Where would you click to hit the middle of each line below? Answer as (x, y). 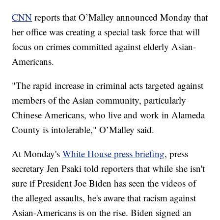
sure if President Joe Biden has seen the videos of (104, 183)
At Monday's (37, 154)
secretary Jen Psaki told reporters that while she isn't (109, 168)
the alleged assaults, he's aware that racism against (104, 198)
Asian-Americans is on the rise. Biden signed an (102, 213)
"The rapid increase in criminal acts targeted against (108, 85)
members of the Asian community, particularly (99, 100)
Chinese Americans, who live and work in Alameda (109, 115)
